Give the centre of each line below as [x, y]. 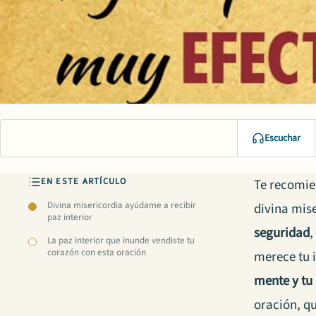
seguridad [282, 233]
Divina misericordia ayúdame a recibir [121, 205]
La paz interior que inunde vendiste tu [121, 240]
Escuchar [282, 139]
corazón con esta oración [96, 252]
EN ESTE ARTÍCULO [84, 182]
